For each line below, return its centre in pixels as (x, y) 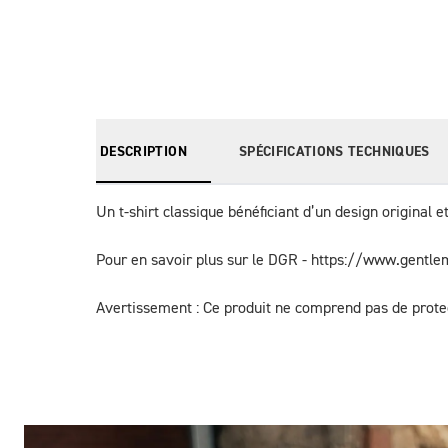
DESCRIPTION (143, 152)
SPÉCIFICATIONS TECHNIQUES (334, 152)
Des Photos (82, 416)
